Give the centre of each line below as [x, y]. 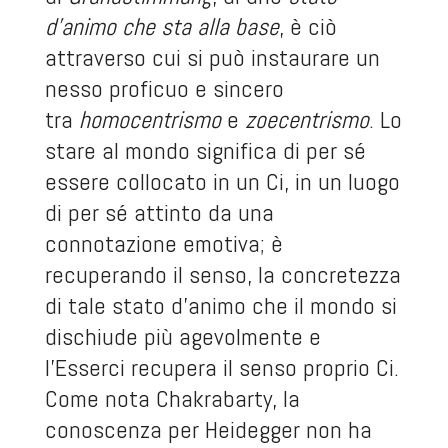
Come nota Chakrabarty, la [172, 399]
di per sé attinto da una [159, 213]
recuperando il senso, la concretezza [222, 275]
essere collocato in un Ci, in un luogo [222, 182]
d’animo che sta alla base [161, 27]
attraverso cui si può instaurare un [212, 58]
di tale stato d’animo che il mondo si [220, 306]
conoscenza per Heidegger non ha [208, 430]
